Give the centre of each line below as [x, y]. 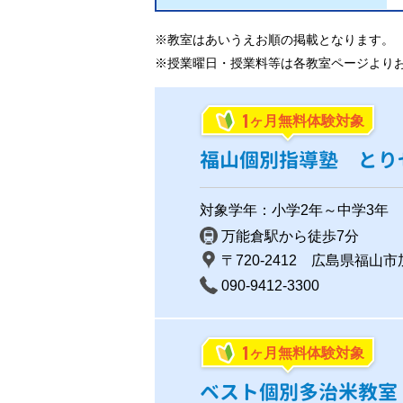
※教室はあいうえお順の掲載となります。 [274, 40]
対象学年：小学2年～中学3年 [294, 210]
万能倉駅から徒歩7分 [290, 237]
